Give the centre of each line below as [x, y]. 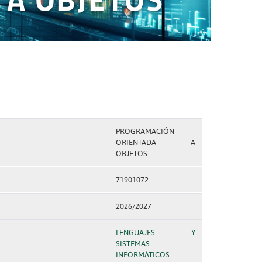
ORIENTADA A [155, 142]
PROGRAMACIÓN [145, 131]
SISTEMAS [132, 244]
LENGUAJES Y [155, 232]
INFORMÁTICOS [142, 255]
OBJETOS [131, 154]
